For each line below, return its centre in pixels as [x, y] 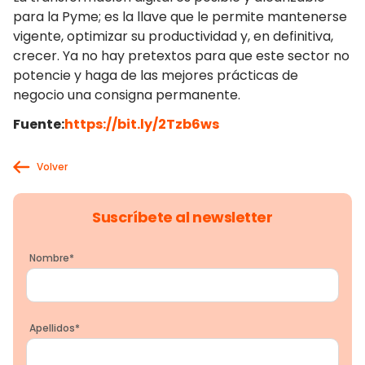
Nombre [49, 258]
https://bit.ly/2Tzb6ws [142, 124]
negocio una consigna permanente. [127, 95]
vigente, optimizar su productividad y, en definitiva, [173, 36]
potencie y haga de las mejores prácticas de [156, 75]
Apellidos [52, 328]
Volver [52, 167]
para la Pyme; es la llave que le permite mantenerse [180, 17]
